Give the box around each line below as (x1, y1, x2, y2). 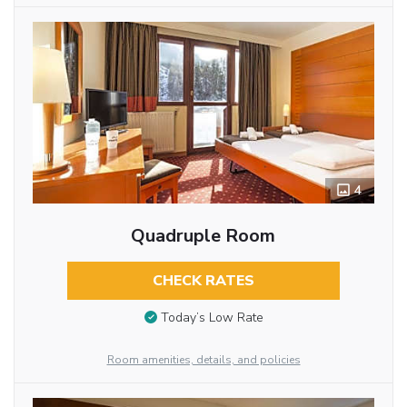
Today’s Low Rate (160, 309, 263, 327)
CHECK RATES (152, 270, 254, 291)
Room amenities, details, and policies (106, 352, 301, 368)
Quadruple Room (131, 223, 276, 248)
